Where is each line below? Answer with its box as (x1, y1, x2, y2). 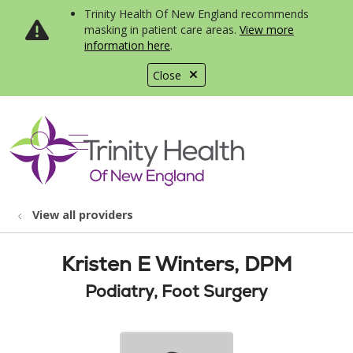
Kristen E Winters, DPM (61, 251, 292, 277)
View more (240, 22, 294, 37)
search (40, 135, 110, 166)
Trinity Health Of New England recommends (84, 6, 309, 21)
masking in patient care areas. (84, 22, 240, 37)
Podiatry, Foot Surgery (85, 281, 268, 302)
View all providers (32, 207, 133, 222)
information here (84, 38, 170, 53)
